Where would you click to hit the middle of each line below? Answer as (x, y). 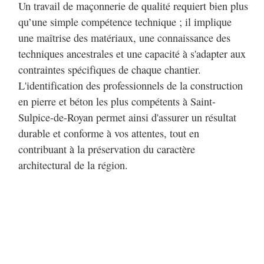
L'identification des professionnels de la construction (131, 86)
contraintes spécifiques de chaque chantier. (110, 70)
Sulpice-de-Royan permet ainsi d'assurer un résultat (127, 118)
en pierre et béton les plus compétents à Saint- (117, 102)
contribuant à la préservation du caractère (107, 149)
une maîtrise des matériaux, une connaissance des (124, 38)
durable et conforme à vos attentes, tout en (109, 133)
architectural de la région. (73, 165)
